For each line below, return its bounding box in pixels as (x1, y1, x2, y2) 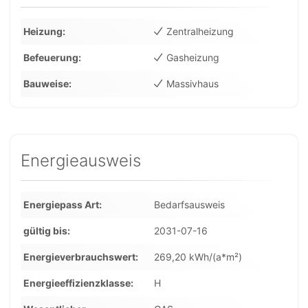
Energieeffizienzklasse (23, 277, 131, 289)
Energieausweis (21, 151, 141, 170)
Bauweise (23, 78, 69, 89)
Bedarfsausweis (154, 199, 225, 210)
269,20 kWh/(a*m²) (154, 251, 242, 263)
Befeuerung (23, 52, 78, 63)
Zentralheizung (166, 25, 234, 37)
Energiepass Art (23, 199, 99, 210)
